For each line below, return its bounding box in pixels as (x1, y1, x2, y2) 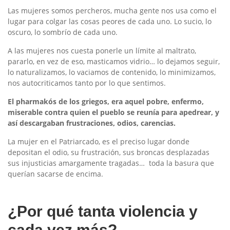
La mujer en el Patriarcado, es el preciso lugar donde (8, 136, 189, 146)
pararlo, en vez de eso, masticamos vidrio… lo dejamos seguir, (8, 56, 220, 66)
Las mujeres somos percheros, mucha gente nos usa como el (8, 5, 217, 15)
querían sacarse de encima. (8, 168, 103, 179)
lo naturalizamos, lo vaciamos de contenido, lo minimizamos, (8, 67, 216, 77)
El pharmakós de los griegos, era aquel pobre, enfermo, (8, 96, 204, 106)
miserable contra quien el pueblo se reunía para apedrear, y (8, 107, 219, 117)
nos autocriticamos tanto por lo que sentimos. (8, 78, 166, 88)
